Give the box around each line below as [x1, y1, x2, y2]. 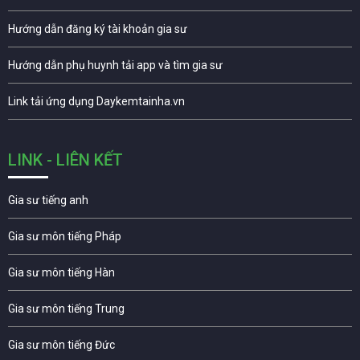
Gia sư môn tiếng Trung [8, 302, 125, 316]
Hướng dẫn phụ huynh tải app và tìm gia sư [8, 59, 223, 72]
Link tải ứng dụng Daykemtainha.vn [8, 95, 185, 108]
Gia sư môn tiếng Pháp [8, 230, 121, 243]
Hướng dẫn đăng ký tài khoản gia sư [8, 22, 187, 36]
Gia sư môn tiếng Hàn [8, 266, 115, 280]
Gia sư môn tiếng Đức [8, 338, 115, 352]
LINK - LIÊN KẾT [8, 150, 123, 170]
